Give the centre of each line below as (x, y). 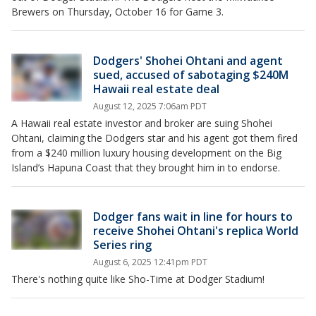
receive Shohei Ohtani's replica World (196, 231)
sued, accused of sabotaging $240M (191, 75)
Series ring (122, 245)
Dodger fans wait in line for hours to (193, 217)
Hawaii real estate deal (156, 89)
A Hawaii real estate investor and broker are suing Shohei (142, 123)
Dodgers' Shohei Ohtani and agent (188, 61)
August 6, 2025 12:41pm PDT (150, 262)
